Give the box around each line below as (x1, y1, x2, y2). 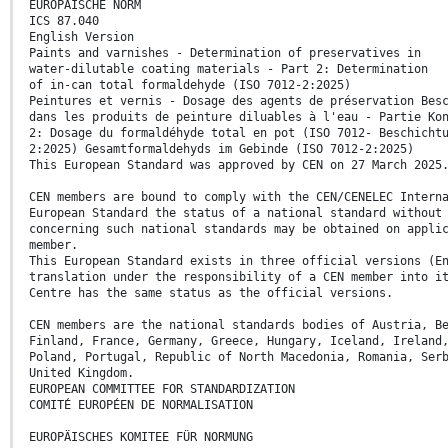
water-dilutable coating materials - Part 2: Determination (29, 62, 428, 77)
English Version (29, 30, 134, 45)
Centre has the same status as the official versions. (29, 286, 393, 301)
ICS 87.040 (29, 14, 99, 29)
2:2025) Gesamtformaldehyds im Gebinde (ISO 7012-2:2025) (29, 142, 414, 157)
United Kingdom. (29, 366, 134, 381)
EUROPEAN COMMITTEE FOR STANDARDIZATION (29, 382, 295, 397)
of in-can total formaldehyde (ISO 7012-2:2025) (29, 78, 351, 93)
